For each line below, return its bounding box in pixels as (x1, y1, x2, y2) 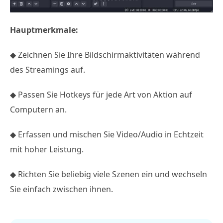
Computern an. (10, 104, 67, 115)
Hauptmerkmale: (10, 24, 78, 35)
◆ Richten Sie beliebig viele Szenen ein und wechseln (10, 168, 207, 180)
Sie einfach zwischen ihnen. (10, 183, 113, 195)
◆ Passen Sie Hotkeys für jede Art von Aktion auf (10, 89, 192, 100)
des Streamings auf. (10, 64, 85, 75)
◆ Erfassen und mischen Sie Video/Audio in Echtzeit (10, 128, 204, 140)
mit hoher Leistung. (10, 143, 84, 155)
